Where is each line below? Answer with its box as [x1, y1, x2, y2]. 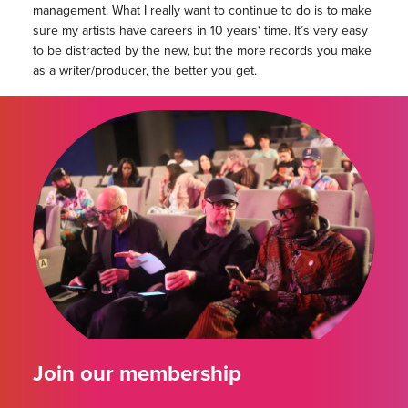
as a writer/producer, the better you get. [32, 61, 257, 81]
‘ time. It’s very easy [257, 21, 368, 41]
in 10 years [196, 21, 258, 41]
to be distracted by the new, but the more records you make [32, 41, 372, 61]
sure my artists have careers [32, 21, 197, 41]
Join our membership [32, 357, 241, 391]
